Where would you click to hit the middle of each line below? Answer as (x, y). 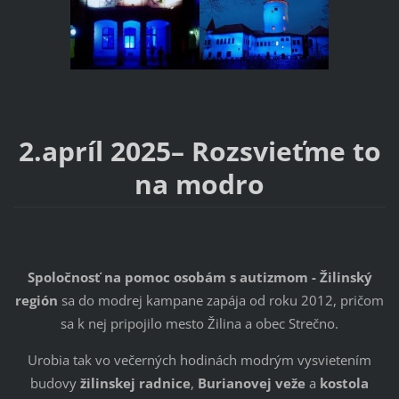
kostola (344, 383)
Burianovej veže (252, 383)
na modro (199, 184)
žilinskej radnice (135, 383)
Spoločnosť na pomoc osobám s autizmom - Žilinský (199, 277)
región (37, 301)
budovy (55, 383)
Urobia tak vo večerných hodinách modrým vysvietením (199, 360)
